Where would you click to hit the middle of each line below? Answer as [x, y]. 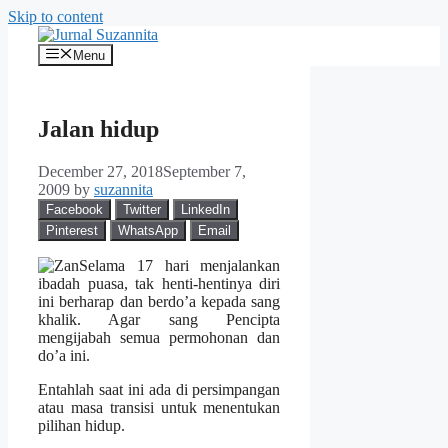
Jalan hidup [98, 129]
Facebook [74, 210]
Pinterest [72, 231]
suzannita [123, 190]
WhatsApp [148, 231]
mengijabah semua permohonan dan [159, 338]
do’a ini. [64, 356]
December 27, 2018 [100, 172]
